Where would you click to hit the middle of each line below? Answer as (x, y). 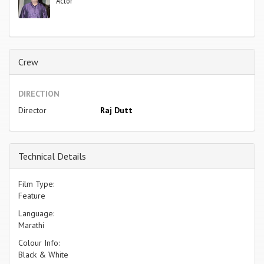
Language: (36, 213)
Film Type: (36, 184)
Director (32, 110)
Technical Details (52, 156)
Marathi (31, 225)
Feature (32, 195)
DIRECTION (39, 93)
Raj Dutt (116, 110)
